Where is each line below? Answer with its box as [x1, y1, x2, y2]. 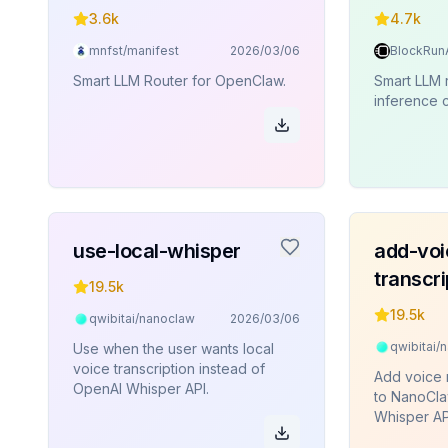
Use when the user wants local [73, 340, 274, 357]
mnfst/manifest [89, 43, 179, 58]
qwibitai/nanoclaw [89, 311, 195, 326]
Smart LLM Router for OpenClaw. [73, 72, 286, 89]
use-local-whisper [73, 239, 241, 263]
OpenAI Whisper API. [73, 380, 209, 397]
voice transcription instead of [73, 360, 265, 377]
